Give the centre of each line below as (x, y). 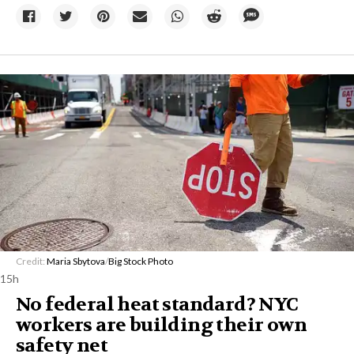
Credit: (31, 261)
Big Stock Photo (141, 261)
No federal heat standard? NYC (157, 305)
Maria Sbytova (76, 261)
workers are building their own (161, 325)
